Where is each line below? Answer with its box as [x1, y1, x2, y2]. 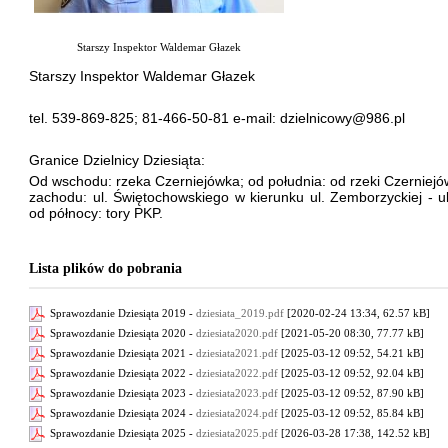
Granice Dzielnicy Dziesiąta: [29, 152, 205, 168]
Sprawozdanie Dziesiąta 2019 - [47, 306, 196, 319]
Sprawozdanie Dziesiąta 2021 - [47, 346, 196, 359]
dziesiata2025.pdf [196, 426, 278, 439]
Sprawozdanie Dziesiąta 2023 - [47, 386, 196, 399]
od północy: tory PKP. [29, 205, 163, 221]
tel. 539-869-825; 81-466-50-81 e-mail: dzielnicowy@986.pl [29, 110, 405, 126]
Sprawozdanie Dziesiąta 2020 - [47, 326, 196, 339]
